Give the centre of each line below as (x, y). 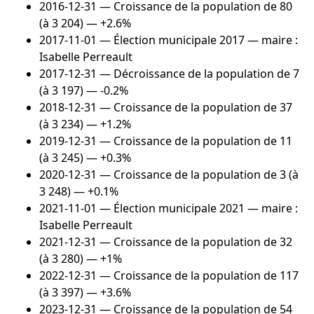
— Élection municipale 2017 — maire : (197, 40)
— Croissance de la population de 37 (194, 108)
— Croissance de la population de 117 (198, 276)
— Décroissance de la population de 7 (198, 74)
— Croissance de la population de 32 (194, 242)
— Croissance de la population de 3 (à (198, 175)
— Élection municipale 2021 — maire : (197, 209)
